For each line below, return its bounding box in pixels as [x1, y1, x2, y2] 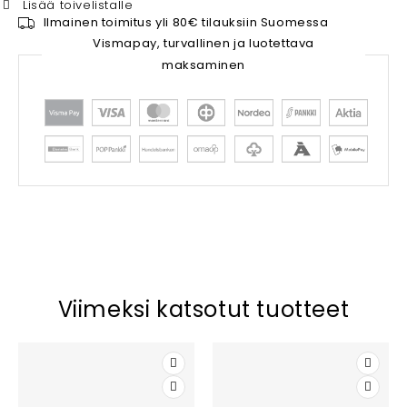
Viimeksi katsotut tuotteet [57, 294, 350, 324]
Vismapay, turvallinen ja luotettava [93, 35, 314, 52]
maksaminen [162, 56, 245, 74]
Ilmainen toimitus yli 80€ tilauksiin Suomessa [43, 14, 329, 31]
